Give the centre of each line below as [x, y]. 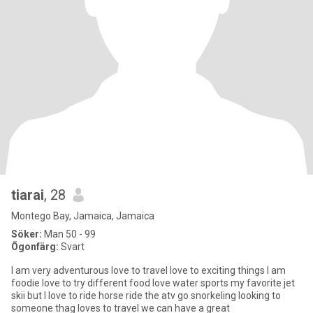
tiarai [28, 195]
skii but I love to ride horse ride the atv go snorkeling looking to [146, 296]
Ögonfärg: [35, 247]
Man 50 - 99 [69, 234]
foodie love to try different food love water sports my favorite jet [153, 283]
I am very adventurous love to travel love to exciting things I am [148, 270]
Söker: [27, 234]
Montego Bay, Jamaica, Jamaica [83, 216]
